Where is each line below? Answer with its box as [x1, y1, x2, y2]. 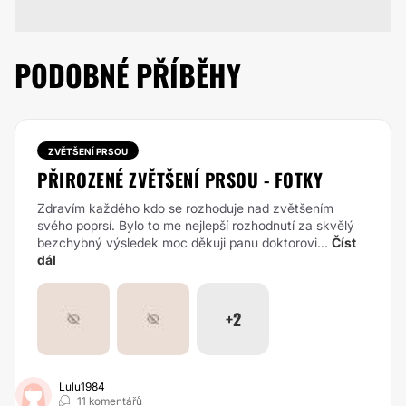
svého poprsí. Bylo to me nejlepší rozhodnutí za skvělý [37, 217, 354, 233]
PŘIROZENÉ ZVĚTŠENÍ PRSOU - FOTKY [37, 166, 323, 193]
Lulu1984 [59, 380, 105, 393]
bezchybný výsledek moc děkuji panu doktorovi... [37, 235, 328, 250]
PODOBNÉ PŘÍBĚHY [14, 53, 241, 96]
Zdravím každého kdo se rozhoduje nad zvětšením [37, 200, 333, 216]
